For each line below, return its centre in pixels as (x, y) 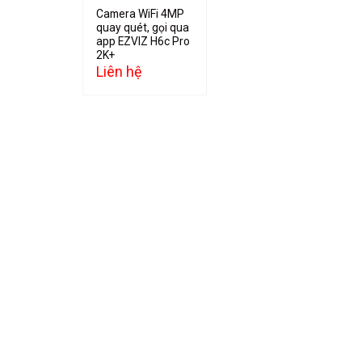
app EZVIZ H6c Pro (143, 41)
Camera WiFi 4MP (141, 13)
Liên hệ (120, 72)
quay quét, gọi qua (143, 27)
